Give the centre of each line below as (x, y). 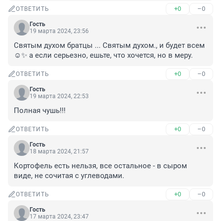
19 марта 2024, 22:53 (59, 96)
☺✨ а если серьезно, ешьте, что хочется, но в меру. (103, 55)
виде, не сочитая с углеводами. (69, 176)
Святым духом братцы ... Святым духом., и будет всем (109, 46)
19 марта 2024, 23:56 (59, 31)
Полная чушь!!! (40, 111)
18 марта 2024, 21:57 (59, 152)
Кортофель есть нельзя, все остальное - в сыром (100, 166)
